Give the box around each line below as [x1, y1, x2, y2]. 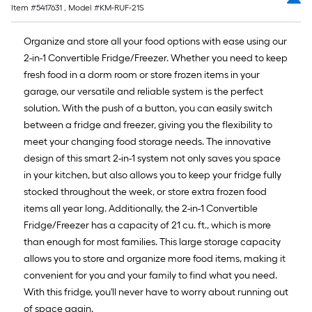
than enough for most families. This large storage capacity [24, 236, 281, 249]
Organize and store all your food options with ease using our [24, 36, 287, 48]
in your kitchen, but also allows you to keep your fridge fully [24, 169, 281, 182]
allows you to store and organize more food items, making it [24, 253, 286, 265]
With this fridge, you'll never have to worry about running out [24, 286, 288, 299]
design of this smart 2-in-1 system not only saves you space [24, 153, 281, 165]
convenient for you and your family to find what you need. [24, 270, 277, 282]
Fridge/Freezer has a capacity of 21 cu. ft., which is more [24, 219, 271, 232]
